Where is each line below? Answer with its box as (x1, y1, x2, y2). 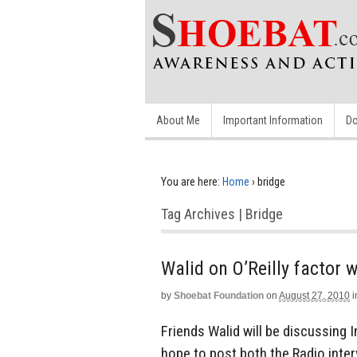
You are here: (161, 175, 220, 188)
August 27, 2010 (279, 290, 350, 301)
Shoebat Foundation (174, 290, 264, 301)
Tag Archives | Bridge (161, 206, 283, 222)
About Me (156, 114, 200, 127)
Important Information (223, 114, 323, 127)
